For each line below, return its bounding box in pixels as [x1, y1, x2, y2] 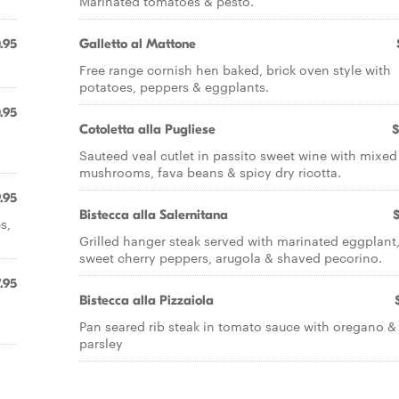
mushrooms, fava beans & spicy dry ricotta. [79, 163, 341, 181]
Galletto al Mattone [79, 36, 196, 52]
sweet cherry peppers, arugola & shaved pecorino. [79, 248, 382, 266]
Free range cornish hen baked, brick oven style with [79, 61, 391, 78]
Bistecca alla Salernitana [79, 207, 228, 223]
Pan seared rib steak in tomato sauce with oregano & [79, 317, 396, 335]
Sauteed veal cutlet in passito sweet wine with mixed [79, 146, 397, 164]
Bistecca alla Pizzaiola [79, 292, 214, 308]
